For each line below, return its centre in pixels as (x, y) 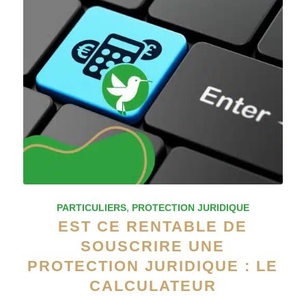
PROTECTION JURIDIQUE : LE (153, 266)
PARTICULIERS (91, 207)
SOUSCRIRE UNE (153, 246)
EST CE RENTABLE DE (153, 226)
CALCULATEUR (153, 286)
